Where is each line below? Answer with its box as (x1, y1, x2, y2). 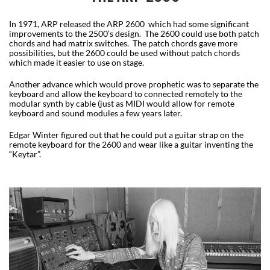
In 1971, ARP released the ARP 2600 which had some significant (9, 19, 249, 30)
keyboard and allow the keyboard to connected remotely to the (9, 89, 242, 99)
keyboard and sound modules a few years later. (9, 108, 184, 119)
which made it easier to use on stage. (9, 57, 146, 68)
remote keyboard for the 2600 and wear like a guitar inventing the (9, 139, 253, 150)
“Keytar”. (9, 149, 43, 160)
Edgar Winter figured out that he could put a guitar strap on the (9, 130, 243, 140)
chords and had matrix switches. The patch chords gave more (9, 38, 237, 49)
